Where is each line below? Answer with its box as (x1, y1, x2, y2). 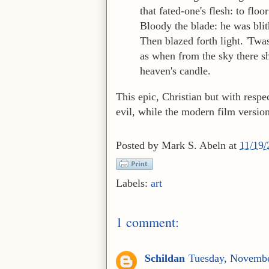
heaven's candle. (140, 64, 211, 77)
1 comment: (116, 213, 179, 231)
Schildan (145, 252, 185, 264)
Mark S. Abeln (162, 139, 226, 152)
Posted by (116, 139, 162, 152)
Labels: (116, 177, 151, 189)
